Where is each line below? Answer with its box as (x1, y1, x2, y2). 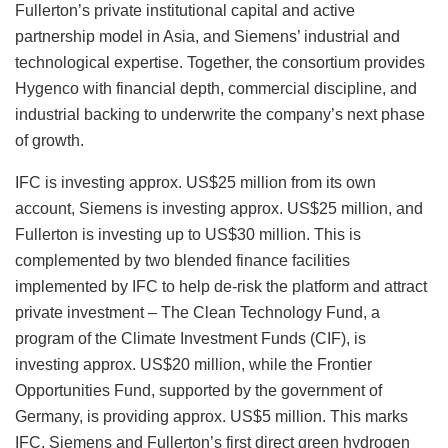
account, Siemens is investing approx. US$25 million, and (15, 199, 423, 217)
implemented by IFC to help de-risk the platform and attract (15, 277, 427, 295)
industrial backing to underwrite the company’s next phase (15, 105, 425, 123)
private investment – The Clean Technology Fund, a (15, 303, 380, 321)
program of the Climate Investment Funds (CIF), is (15, 329, 366, 347)
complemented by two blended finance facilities (15, 251, 350, 269)
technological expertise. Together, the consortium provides (15, 53, 425, 71)
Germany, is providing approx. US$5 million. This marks (15, 407, 408, 425)
